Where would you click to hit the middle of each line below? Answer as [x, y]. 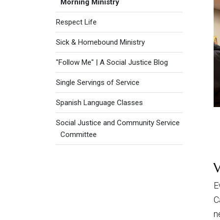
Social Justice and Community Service [118, 123]
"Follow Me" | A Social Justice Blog [112, 62]
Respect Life [76, 22]
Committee [79, 135]
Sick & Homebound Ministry [100, 42]
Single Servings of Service [98, 82]
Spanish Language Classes [99, 103]
